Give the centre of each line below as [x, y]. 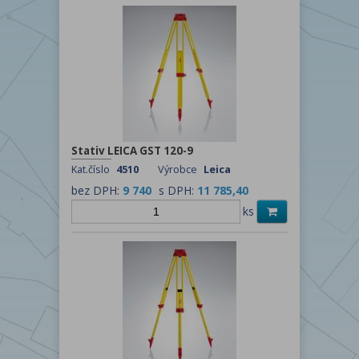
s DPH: [178, 190]
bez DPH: [97, 190]
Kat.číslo [92, 169]
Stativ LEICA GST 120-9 [132, 150]
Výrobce [179, 169]
